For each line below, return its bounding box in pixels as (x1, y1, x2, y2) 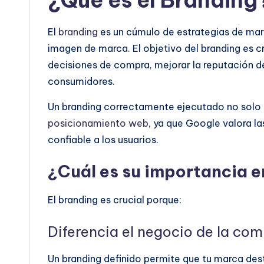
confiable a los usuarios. (48, 134, 161, 146)
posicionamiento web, (48, 117, 151, 129)
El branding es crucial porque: (48, 194, 184, 206)
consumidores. (48, 75, 117, 87)
